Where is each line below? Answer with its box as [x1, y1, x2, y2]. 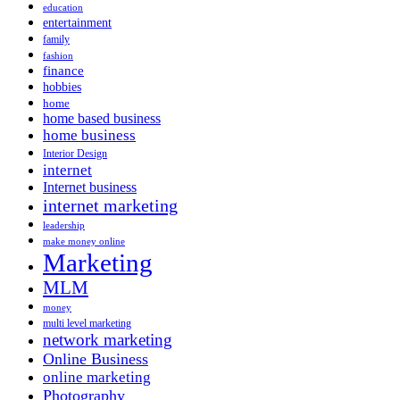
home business [43, 126, 136, 144]
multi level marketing [43, 316, 131, 329]
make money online [43, 235, 125, 246]
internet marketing [43, 195, 178, 215]
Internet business [43, 179, 137, 195]
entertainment [43, 14, 112, 29]
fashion [43, 49, 73, 61]
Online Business [43, 349, 148, 368]
